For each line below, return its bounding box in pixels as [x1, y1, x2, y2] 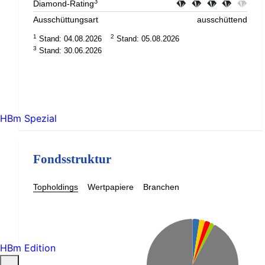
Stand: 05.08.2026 [114, 34, 179, 44]
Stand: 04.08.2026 [37, 34, 102, 44]
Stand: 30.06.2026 [37, 46, 102, 56]
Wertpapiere [88, 182, 134, 192]
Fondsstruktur [33, 152, 111, 166]
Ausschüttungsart [33, 15, 98, 25]
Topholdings [33, 182, 78, 192]
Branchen [143, 182, 179, 192]
